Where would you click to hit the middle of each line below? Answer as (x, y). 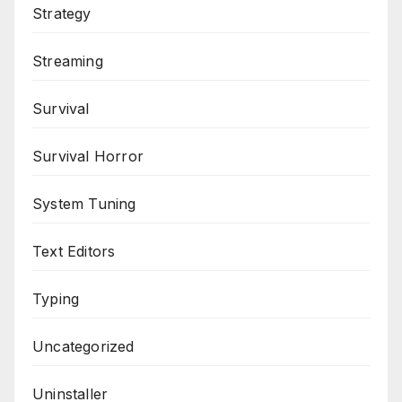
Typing (56, 299)
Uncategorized (83, 347)
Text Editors (74, 252)
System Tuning (84, 204)
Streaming (68, 61)
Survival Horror (88, 157)
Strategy (62, 14)
